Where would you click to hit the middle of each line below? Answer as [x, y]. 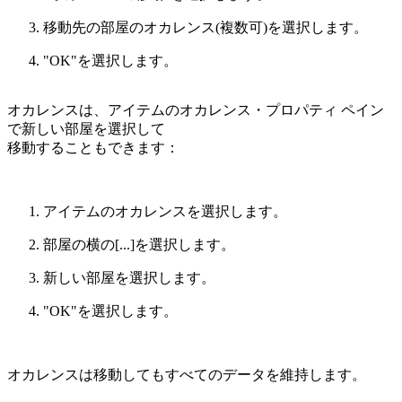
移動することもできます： [93, 147]
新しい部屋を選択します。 [129, 277]
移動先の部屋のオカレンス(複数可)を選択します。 [205, 27]
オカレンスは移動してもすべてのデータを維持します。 [187, 374]
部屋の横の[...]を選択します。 [139, 244]
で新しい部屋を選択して [86, 128]
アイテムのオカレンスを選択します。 [165, 211]
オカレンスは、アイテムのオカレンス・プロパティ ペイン [196, 109]
